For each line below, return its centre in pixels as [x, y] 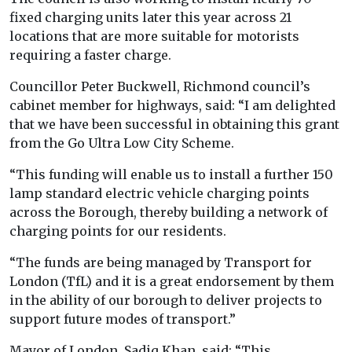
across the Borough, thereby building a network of [169, 213]
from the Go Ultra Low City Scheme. [122, 143]
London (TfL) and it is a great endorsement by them [172, 282]
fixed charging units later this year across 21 [150, 18]
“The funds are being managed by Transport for [161, 263]
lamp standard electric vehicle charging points [159, 194]
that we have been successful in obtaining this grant [174, 125]
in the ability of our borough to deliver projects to [166, 301]
